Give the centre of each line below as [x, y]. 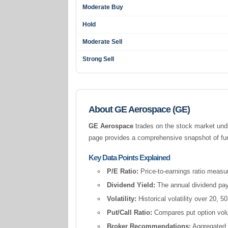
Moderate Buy [103, 7]
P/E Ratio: [123, 171]
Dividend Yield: [131, 185]
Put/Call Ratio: [130, 212]
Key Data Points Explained [130, 158]
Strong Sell [98, 59]
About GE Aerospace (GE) [139, 109]
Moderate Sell [103, 42]
